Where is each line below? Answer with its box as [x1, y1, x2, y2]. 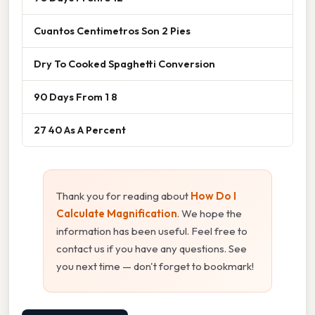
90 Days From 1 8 [34, 89, 117, 103]
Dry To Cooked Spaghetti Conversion [34, 56, 215, 70]
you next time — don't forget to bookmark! [56, 259, 254, 273]
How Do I [191, 188, 236, 202]
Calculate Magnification [56, 206, 177, 220]
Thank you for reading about [56, 188, 191, 202]
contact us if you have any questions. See [56, 241, 247, 255]
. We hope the [177, 206, 242, 220]
